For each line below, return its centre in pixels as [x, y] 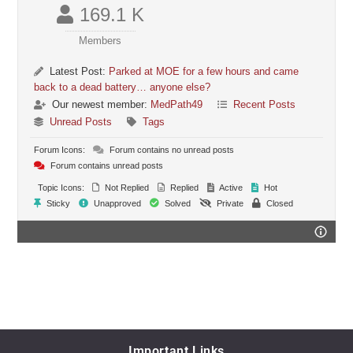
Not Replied [126, 188]
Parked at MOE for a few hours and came [204, 71]
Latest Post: [78, 71]
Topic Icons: [61, 188]
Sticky [58, 203]
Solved [177, 203]
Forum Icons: [60, 150]
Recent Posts [265, 104]
